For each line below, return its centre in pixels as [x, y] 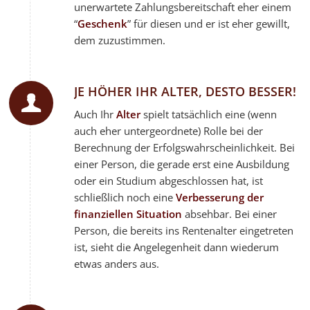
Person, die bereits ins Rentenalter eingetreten [184, 230]
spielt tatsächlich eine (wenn [209, 114]
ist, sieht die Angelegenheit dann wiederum [177, 247]
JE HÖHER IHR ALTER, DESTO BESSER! [185, 92]
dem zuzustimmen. [120, 40]
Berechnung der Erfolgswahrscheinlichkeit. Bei [185, 147]
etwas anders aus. [117, 263]
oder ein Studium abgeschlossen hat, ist [169, 180]
